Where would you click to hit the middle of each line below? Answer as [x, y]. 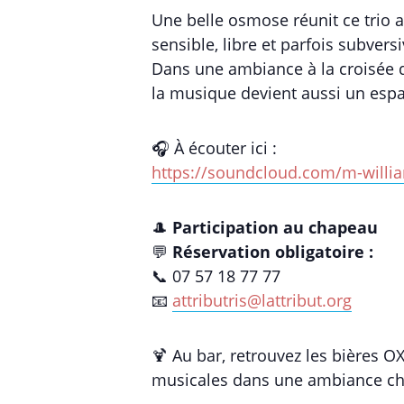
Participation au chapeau [275, 227]
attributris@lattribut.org [262, 300]
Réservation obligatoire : [273, 252]
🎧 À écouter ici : [214, 148]
